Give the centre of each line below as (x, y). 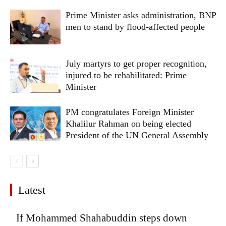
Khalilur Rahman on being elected (128, 123)
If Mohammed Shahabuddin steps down (102, 218)
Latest (32, 190)
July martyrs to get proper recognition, (136, 63)
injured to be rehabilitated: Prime (126, 75)
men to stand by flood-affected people (135, 26)
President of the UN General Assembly (137, 135)
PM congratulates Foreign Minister (130, 112)
